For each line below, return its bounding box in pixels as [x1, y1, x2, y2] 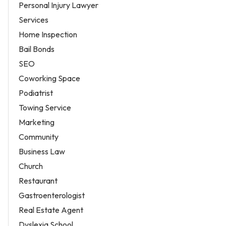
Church [19, 160, 43, 171]
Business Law [19, 146, 65, 156]
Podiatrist [19, 87, 53, 98]
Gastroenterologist [19, 190, 85, 200]
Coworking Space [19, 73, 80, 83]
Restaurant [19, 175, 58, 186]
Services [19, 14, 48, 25]
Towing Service [19, 102, 71, 112]
